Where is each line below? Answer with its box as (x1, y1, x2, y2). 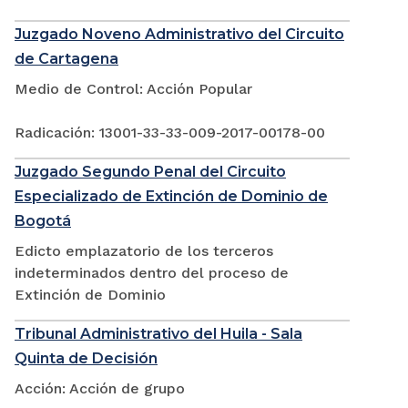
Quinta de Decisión (15, 350, 158, 368)
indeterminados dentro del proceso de (15, 264, 289, 282)
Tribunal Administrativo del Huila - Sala (15, 325, 302, 343)
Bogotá (15, 212, 71, 230)
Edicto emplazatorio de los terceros (15, 242, 273, 260)
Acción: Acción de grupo (15, 380, 185, 398)
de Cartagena (15, 50, 118, 68)
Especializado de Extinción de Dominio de (15, 188, 328, 206)
